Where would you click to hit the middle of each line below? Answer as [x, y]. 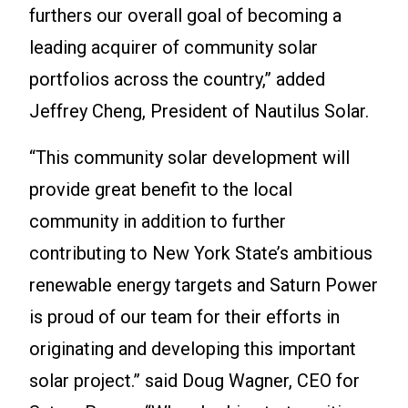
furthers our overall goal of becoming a [185, 16]
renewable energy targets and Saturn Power [204, 286]
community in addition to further [158, 222]
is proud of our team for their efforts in [184, 317]
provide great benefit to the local [161, 190]
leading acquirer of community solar [173, 48]
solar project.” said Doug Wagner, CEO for [194, 381]
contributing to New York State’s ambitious [201, 254]
